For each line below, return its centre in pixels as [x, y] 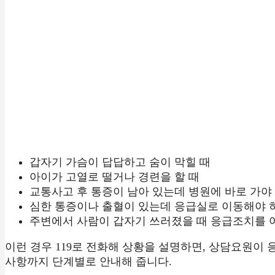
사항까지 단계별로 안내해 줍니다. [88, 261]
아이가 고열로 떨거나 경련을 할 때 [114, 176]
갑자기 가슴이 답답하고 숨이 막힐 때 [120, 162]
